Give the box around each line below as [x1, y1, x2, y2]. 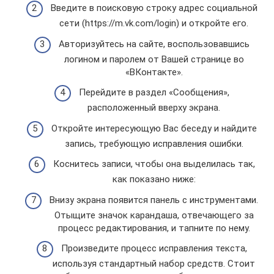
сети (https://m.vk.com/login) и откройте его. [59, 18, 248, 29]
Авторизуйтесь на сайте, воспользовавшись [58, 38, 250, 50]
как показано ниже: [112, 174, 196, 185]
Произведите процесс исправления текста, [61, 243, 247, 254]
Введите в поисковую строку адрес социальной [50, 2, 257, 13]
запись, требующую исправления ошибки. [64, 138, 243, 149]
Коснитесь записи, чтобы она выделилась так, [53, 158, 255, 169]
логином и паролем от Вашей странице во [64, 53, 244, 65]
